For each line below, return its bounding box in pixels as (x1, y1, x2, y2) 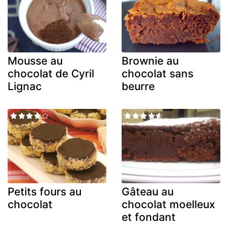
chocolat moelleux (122, 197, 215, 211)
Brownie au (122, 54, 179, 68)
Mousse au (8, 54, 63, 68)
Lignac (8, 80, 42, 93)
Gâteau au (122, 185, 174, 198)
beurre (122, 80, 155, 93)
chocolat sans (122, 67, 193, 80)
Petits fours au (8, 185, 81, 198)
